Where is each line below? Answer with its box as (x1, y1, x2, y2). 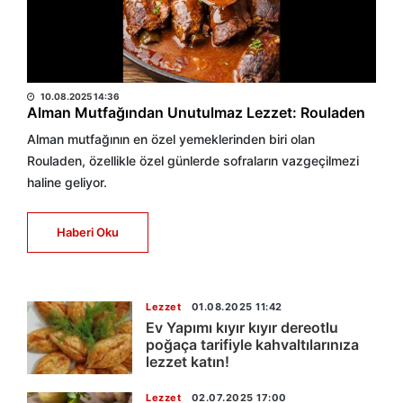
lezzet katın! (146, 353, 229, 371)
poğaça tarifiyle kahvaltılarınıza (146, 336, 359, 354)
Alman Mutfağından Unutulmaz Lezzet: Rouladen (27, 103, 365, 121)
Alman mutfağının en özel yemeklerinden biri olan (27, 131, 315, 147)
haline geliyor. (27, 175, 107, 190)
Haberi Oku (57, 225, 119, 239)
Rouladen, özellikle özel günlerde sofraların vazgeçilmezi (27, 153, 359, 168)
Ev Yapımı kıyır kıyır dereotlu (146, 318, 338, 336)
